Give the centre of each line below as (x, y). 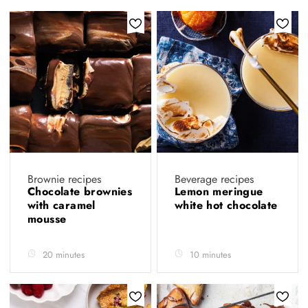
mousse (49, 219)
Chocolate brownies (80, 191)
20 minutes (64, 254)
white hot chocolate (226, 205)
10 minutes (210, 254)
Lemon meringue (219, 191)
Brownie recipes (64, 179)
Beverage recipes (214, 179)
